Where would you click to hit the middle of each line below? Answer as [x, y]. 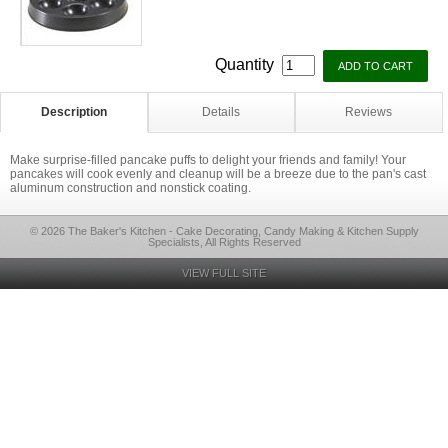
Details [221, 112]
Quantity [246, 64]
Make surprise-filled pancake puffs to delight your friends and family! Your [208, 160]
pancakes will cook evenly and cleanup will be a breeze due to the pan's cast [218, 174]
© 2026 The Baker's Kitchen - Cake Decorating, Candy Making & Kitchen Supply [224, 231]
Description [73, 112]
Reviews [369, 112]
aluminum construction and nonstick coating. [130, 188]
